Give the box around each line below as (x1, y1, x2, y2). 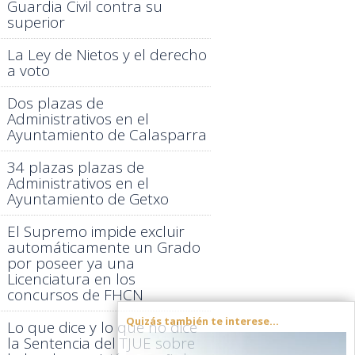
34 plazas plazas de (6, 156, 144, 177)
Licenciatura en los (6, 268, 136, 289)
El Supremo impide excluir (6, 220, 185, 242)
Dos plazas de (6, 92, 104, 113)
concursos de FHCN (6, 284, 143, 305)
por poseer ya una (6, 252, 135, 273)
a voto (6, 59, 50, 81)
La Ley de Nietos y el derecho (6, 44, 207, 65)
